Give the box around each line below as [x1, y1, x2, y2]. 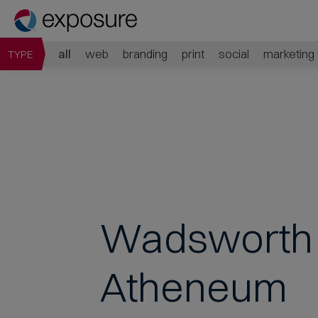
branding [123, 46, 168, 61]
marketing [263, 46, 314, 61]
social [219, 46, 249, 61]
